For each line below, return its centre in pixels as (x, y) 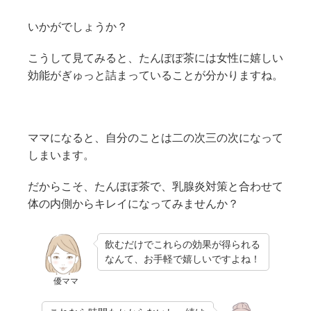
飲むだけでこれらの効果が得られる (183, 244)
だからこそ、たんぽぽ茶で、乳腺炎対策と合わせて (155, 186)
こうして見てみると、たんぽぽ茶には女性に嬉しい (155, 58)
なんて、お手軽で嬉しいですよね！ (183, 259)
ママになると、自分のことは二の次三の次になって (155, 137)
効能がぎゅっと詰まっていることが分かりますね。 (155, 75)
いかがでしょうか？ (78, 26)
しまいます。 (61, 155)
